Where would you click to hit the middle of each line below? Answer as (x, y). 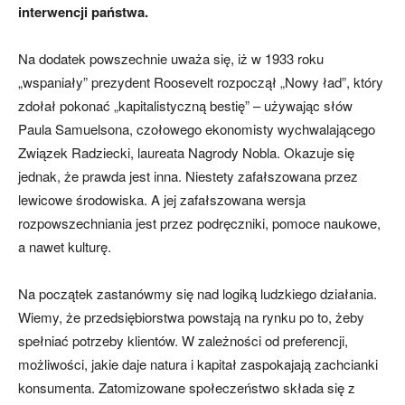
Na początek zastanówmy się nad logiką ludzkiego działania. (198, 294)
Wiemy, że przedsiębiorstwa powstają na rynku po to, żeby (191, 317)
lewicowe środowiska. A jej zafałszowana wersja (162, 200)
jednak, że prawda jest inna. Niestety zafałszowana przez (188, 176)
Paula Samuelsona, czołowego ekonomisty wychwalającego (197, 129)
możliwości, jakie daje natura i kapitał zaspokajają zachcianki (198, 364)
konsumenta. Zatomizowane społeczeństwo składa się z (187, 388)
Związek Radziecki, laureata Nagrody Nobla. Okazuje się (186, 153)
